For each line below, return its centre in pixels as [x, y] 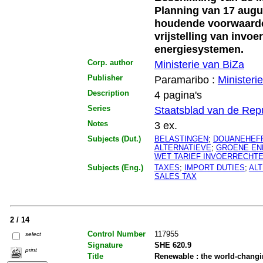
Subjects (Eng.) [115, 167]
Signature [105, 245]
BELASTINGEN [181, 139]
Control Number [116, 234]
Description [108, 93]
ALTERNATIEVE [183, 147]
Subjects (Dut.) [114, 139]
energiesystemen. [199, 49]
